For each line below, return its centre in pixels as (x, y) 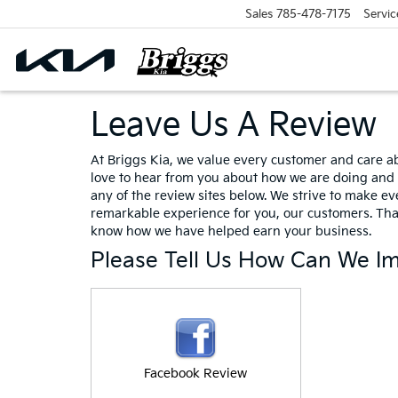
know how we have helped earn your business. (231, 231)
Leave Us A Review (234, 126)
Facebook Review (196, 374)
